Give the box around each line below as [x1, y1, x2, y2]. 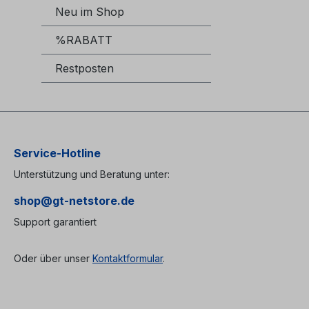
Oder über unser [14, 252, 92, 264]
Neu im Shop [55, 5, 124, 19]
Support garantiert [14, 215, 97, 228]
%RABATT [55, 33, 112, 48]
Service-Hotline [14, 146, 101, 160]
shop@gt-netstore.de [14, 193, 134, 208]
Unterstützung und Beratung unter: [14, 168, 170, 180]
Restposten [55, 61, 114, 76]
